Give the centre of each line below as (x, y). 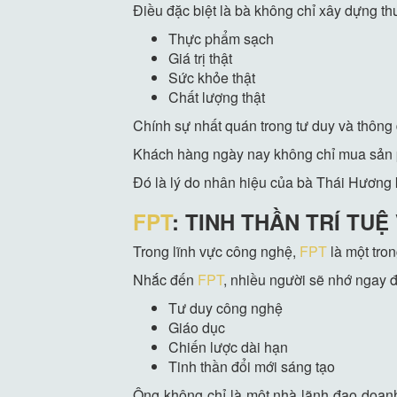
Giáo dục (197, 328)
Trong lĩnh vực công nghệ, (217, 252)
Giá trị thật (201, 58)
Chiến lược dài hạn (229, 347)
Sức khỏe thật (212, 78)
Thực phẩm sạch (222, 39)
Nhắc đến (166, 280)
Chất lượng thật (217, 97)
